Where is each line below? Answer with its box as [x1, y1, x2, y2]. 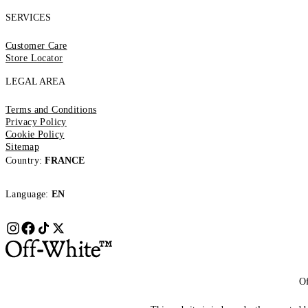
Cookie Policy [5, 129, 65, 140]
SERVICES [5, 12, 51, 23]
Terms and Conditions [5, 104, 97, 115]
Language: [5, 188, 49, 199]
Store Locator [5, 52, 63, 63]
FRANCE [45, 155, 85, 166]
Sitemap [5, 141, 39, 152]
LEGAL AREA [5, 76, 65, 87]
